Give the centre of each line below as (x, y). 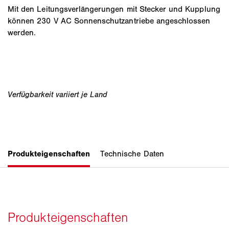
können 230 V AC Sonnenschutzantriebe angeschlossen (109, 20)
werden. (22, 32)
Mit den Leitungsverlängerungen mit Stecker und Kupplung (114, 9)
